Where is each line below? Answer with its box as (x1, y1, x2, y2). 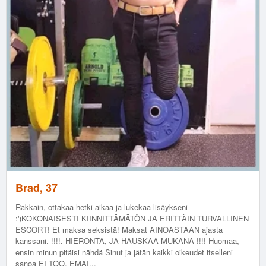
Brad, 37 (15, 180, 58, 196)
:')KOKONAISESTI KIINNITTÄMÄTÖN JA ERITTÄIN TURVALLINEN (15, 213, 249, 224)
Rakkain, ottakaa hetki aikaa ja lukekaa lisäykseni (15, 201, 188, 213)
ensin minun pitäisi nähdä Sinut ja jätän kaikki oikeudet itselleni (15, 246, 233, 258)
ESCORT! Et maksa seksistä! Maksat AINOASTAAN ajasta (15, 224, 223, 236)
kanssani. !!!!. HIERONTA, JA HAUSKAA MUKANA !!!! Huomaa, (15, 235, 239, 247)
